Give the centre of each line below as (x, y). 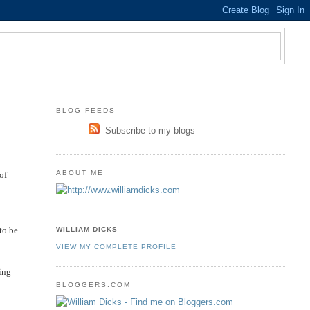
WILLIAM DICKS (86, 229)
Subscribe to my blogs (151, 131)
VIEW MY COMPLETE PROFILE (116, 247)
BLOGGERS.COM (93, 285)
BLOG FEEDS (85, 110)
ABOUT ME (80, 173)
